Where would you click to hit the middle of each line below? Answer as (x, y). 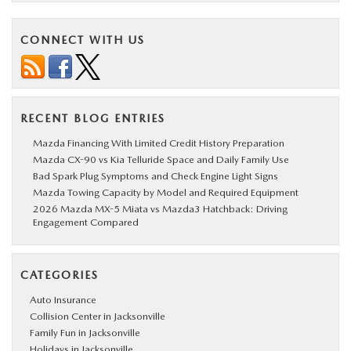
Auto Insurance (63, 300)
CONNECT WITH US (83, 40)
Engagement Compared (86, 222)
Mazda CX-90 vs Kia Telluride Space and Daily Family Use (161, 159)
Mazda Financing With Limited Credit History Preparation (159, 143)
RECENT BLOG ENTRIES (93, 118)
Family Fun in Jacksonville (85, 333)
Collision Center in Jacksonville (98, 316)
